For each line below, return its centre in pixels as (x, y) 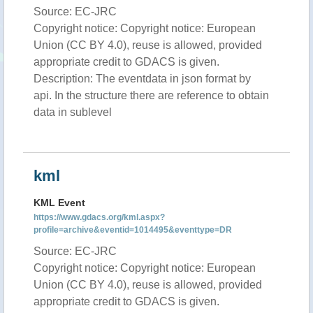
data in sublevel (73, 112)
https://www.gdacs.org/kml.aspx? (99, 217)
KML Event (59, 203)
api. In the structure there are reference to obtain (151, 95)
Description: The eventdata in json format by (142, 79)
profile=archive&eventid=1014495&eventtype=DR (133, 230)
